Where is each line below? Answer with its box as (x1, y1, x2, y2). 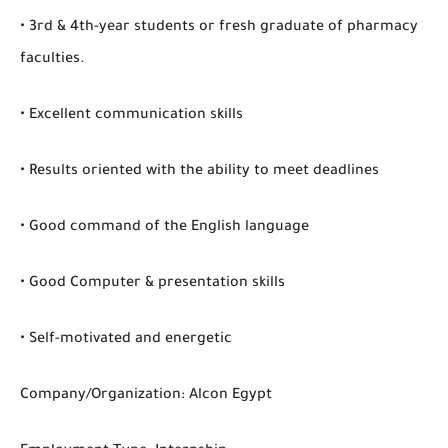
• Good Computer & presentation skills (20, 275, 285, 292)
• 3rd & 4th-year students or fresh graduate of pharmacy (20, 19, 418, 36)
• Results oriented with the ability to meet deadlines (20, 163, 379, 180)
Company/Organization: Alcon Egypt (20, 387, 272, 404)
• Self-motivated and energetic (20, 331, 232, 348)
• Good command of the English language (20, 219, 309, 236)
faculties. (20, 51, 85, 68)
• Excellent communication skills (20, 107, 243, 124)
